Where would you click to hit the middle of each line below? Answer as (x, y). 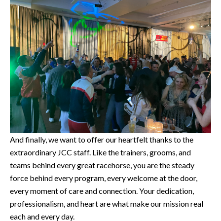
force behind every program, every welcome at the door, (104, 178)
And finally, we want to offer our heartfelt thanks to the (102, 140)
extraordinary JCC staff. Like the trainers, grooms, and (100, 152)
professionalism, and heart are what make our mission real (107, 204)
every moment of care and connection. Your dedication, (102, 191)
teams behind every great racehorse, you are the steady (102, 165)
